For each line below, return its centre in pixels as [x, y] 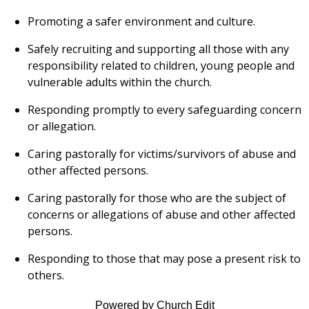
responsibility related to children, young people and [161, 66]
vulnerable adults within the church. [120, 82]
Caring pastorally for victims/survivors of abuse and [162, 154]
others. [46, 276]
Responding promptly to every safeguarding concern [165, 110]
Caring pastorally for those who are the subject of [157, 198]
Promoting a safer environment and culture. [141, 22]
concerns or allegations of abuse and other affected [161, 215]
